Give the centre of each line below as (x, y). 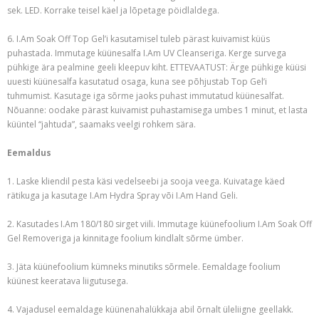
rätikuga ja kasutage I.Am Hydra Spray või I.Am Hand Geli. (122, 196)
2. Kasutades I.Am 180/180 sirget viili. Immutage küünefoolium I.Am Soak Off (159, 224)
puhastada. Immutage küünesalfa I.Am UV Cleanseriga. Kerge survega (147, 53)
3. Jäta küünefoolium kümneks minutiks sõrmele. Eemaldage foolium (144, 267)
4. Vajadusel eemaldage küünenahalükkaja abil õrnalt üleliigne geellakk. (150, 310)
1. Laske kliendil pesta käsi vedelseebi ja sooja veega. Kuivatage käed (146, 182)
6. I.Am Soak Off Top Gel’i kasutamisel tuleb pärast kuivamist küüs (138, 39)
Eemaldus (29, 153)
